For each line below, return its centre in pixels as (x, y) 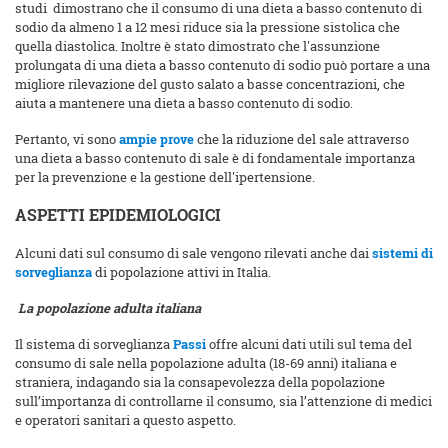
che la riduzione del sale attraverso (301, 139)
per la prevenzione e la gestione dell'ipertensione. (165, 177)
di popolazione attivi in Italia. (181, 272)
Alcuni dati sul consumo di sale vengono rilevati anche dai (193, 253)
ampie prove (156, 139)
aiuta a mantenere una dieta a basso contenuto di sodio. (185, 103)
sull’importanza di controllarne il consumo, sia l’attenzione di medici (223, 401)
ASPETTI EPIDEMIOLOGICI (118, 215)
